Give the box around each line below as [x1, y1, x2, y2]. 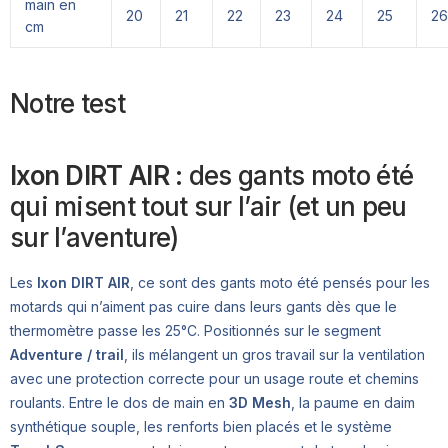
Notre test [10, 88, 125, 120]
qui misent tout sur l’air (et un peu [10, 191, 407, 223]
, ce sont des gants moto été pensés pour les [130, 274, 430, 292]
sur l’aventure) [10, 222, 179, 254]
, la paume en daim [291, 394, 415, 412]
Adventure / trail [10, 346, 124, 364]
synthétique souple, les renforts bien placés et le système [10, 418, 392, 436]
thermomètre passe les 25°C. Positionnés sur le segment [10, 322, 381, 340]
